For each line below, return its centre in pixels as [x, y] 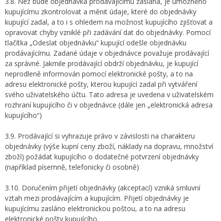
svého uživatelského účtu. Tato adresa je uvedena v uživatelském [109, 94]
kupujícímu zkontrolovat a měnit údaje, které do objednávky [101, 12]
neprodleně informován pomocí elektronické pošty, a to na [99, 74]
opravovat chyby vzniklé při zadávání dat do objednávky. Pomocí [108, 32]
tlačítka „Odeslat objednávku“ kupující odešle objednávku [96, 43]
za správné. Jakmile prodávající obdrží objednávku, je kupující [102, 63]
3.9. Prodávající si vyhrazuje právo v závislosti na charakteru [100, 136]
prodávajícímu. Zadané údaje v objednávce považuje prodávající [107, 53]
